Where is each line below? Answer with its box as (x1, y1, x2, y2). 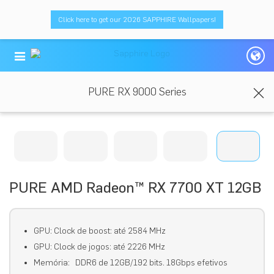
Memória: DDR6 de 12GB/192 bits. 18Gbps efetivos (34, 257, 228, 268)
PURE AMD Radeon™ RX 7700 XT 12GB (9, 179, 261, 197)
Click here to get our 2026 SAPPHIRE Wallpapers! (58, 15, 216, 24)
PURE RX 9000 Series (87, 85, 187, 98)
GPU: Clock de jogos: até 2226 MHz (34, 242, 165, 253)
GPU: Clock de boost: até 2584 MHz (34, 226, 166, 237)
